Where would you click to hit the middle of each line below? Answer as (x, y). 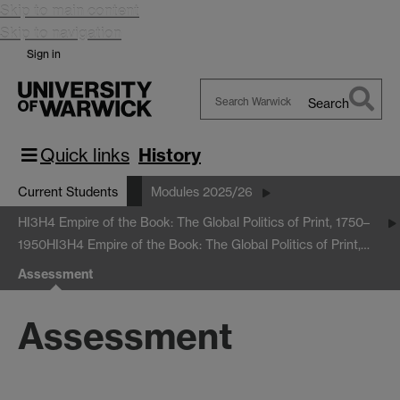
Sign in (44, 54)
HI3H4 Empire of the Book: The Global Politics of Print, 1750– (194, 222)
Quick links (85, 155)
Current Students (68, 191)
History (170, 155)
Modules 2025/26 (202, 191)
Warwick (225, 148)
